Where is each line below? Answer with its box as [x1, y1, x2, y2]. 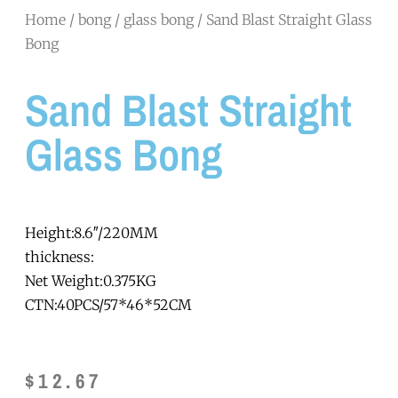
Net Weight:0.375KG [25, 271, 156, 290]
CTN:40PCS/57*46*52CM [25, 295, 192, 314]
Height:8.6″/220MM [25, 223, 158, 242]
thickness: [25, 247, 94, 266]
